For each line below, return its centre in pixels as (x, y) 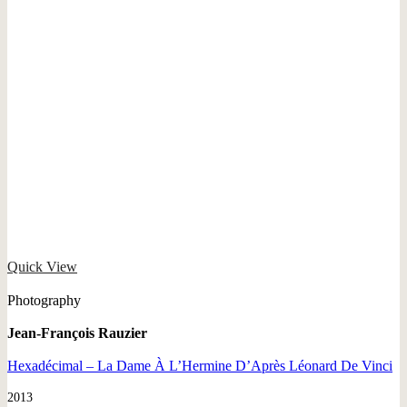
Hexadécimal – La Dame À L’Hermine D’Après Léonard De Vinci (200, 365)
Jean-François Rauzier (77, 333)
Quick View (42, 266)
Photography (44, 300)
